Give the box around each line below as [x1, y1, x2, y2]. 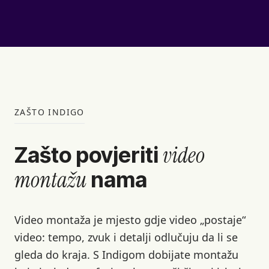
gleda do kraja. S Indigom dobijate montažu [14, 247, 238, 262]
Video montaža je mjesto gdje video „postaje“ [14, 212, 246, 227]
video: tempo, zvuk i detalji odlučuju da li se [14, 229, 238, 244]
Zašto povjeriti [14, 141, 163, 168]
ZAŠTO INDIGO [14, 106, 85, 118]
